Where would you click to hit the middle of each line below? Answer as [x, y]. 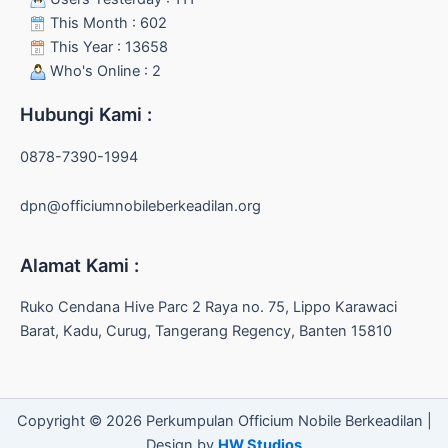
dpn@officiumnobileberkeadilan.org [140, 206]
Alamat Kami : [79, 264]
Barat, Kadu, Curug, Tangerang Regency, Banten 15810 [206, 330]
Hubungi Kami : [86, 114]
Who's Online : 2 [103, 71]
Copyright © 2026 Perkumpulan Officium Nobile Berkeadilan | [224, 421]
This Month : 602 [106, 23]
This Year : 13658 [107, 47]
